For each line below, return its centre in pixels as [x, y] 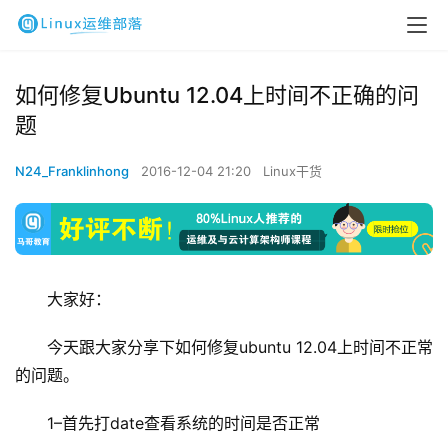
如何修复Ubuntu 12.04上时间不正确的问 [217, 95]
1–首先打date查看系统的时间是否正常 [183, 423]
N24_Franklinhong [72, 171]
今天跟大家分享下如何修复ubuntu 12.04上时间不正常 [240, 347]
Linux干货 [292, 171]
